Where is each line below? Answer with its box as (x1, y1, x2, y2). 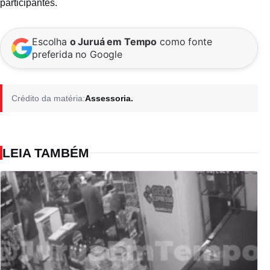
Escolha (32, 36, 70, 48)
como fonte (157, 36, 212, 48)
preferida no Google (32, 48, 122, 61)
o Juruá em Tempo (69, 36, 157, 48)
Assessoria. (85, 93, 133, 104)
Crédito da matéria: (11, 93, 85, 104)
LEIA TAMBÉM (2, 146, 89, 160)
